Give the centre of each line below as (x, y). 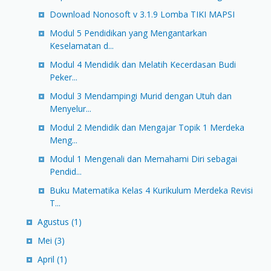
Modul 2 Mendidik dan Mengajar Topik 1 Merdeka (147, 128)
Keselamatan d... (82, 46)
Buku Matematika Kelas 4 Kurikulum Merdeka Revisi (151, 191)
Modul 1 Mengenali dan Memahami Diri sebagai (143, 159)
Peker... (64, 77)
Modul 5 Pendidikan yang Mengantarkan (128, 33)
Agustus (54, 222)
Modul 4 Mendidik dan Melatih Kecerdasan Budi (143, 65)
